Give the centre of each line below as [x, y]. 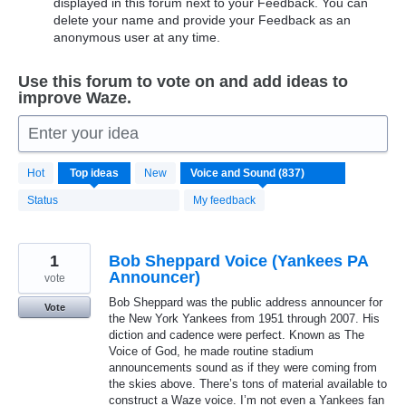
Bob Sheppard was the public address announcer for [246, 302]
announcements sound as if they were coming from [243, 367]
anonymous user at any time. [137, 37]
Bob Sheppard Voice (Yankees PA [238, 261]
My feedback [224, 200]
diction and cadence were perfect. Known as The [237, 334]
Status [43, 200]
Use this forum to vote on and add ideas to [183, 81]
